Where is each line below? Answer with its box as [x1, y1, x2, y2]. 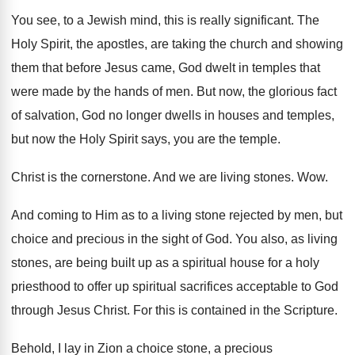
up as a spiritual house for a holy [138, 256, 319, 269]
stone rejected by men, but [195, 208, 342, 222]
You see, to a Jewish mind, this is [11, 13, 197, 27]
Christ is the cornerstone [11, 170, 147, 184]
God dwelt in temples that [178, 61, 320, 74]
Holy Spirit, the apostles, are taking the [11, 37, 227, 51]
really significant [200, 13, 291, 27]
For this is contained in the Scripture [133, 303, 334, 317]
